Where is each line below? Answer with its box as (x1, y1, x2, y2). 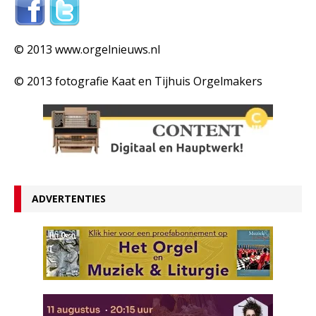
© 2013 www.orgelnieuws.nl (14, 42, 160, 57)
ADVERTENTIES (32, 192, 106, 205)
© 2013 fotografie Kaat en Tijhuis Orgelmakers (14, 73, 262, 89)
